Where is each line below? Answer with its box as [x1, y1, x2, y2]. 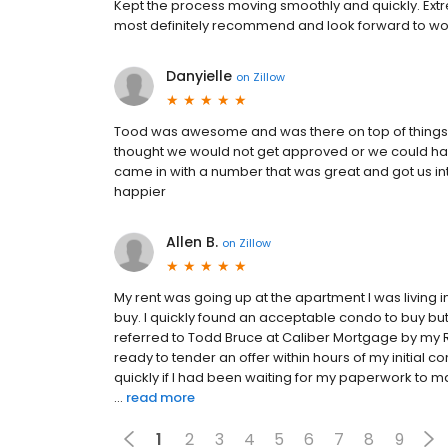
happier [114, 182, 166, 201]
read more [126, 388, 195, 407]
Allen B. [166, 232, 218, 252]
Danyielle [166, 66, 232, 86]
